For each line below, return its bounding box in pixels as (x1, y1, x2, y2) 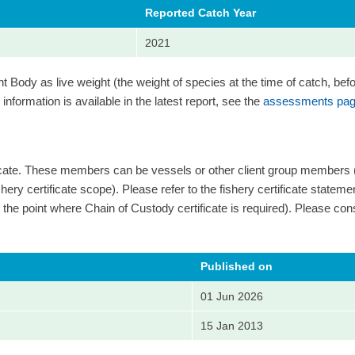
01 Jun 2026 (200, 290, 263, 303)
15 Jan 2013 (200, 319, 263, 333)
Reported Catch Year (145, 6, 256, 19)
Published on (200, 260, 273, 273)
